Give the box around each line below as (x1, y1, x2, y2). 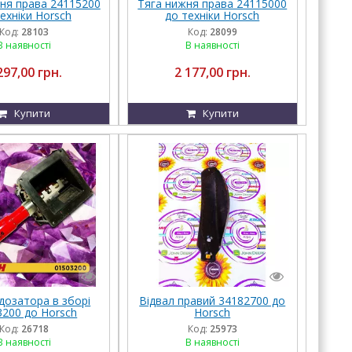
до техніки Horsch (165, 8, 260, 24)
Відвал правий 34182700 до (139, 292, 286, 308)
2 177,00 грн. (174, 64, 251, 82)
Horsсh (194, 304, 231, 320)
